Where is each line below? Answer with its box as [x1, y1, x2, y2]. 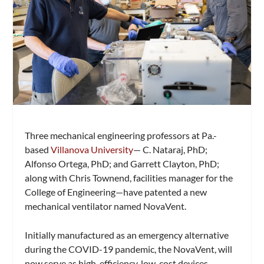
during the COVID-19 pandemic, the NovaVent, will [25, 243, 233, 255]
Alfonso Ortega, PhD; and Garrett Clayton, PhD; [25, 157, 220, 169]
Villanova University [51, 143, 134, 155]
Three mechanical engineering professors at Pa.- [25, 129, 217, 141]
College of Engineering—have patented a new [25, 186, 207, 197]
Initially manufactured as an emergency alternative [25, 229, 229, 241]
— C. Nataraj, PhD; [133, 143, 208, 155]
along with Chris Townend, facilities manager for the [25, 171, 233, 183]
